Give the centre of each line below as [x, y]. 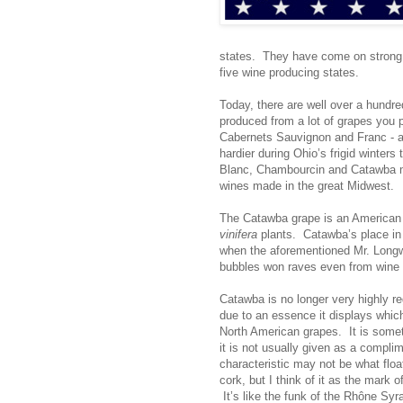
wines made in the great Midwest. [307, 185]
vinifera [238, 234]
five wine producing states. [289, 72]
